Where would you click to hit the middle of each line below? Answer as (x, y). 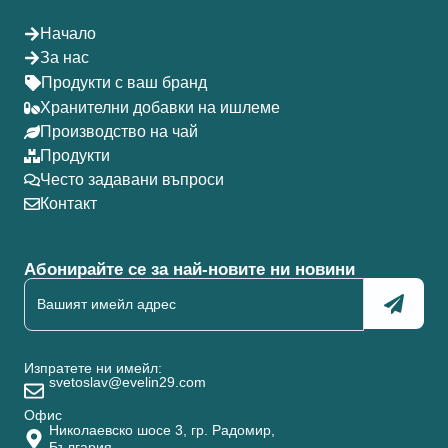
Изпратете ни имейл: (93, 367)
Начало (68, 33)
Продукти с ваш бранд (124, 82)
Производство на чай (119, 131)
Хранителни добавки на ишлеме (160, 107)
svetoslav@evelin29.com (127, 381)
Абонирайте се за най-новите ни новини (189, 269)
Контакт (68, 203)
